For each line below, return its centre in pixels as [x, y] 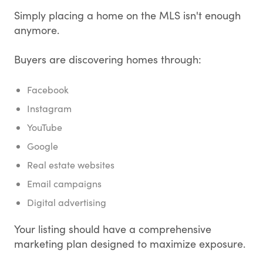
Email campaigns [64, 183]
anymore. [37, 30]
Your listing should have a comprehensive [113, 229]
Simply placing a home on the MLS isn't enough [127, 15]
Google [43, 146]
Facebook [48, 90]
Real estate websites [71, 165]
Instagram [49, 108]
